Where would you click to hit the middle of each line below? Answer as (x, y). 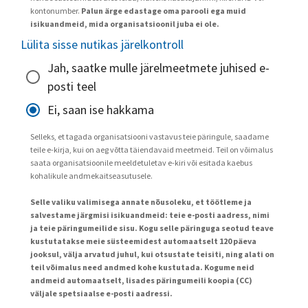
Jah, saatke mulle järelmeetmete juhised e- (158, 67)
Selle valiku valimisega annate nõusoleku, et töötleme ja (141, 201)
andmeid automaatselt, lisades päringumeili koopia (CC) (141, 280)
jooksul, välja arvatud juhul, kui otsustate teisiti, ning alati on (152, 254)
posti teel (72, 86)
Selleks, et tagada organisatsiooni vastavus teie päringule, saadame (150, 136)
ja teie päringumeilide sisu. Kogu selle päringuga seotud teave (152, 228)
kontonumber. (56, 10)
